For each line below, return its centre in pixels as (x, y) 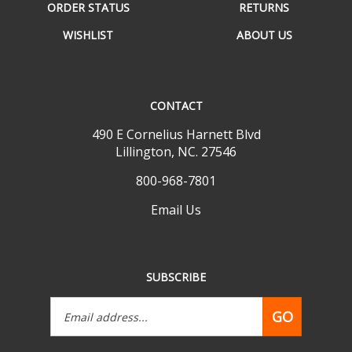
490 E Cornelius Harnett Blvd (176, 117)
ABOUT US (264, 18)
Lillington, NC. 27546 (176, 134)
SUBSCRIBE (176, 260)
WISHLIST (88, 18)
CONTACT (176, 88)
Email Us (176, 192)
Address (199, 305)
